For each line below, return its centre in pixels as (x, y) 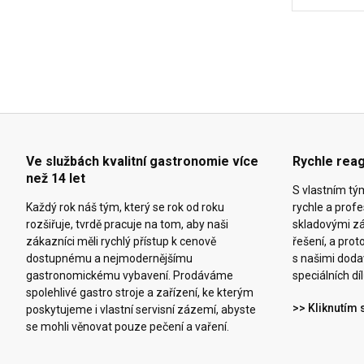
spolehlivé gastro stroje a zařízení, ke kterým (140, 293)
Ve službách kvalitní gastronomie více (142, 162)
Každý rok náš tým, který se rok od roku (125, 208)
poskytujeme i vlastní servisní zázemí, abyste (141, 310)
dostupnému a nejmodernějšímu (109, 259)
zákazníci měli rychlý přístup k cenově (121, 242)
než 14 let (56, 179)
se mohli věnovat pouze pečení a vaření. (128, 327)
